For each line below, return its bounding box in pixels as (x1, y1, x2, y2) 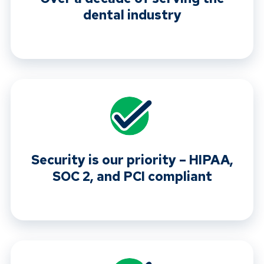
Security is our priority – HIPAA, (31, 151, 233, 169)
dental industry (82, 6, 181, 24)
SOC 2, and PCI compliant (52, 168, 212, 186)
